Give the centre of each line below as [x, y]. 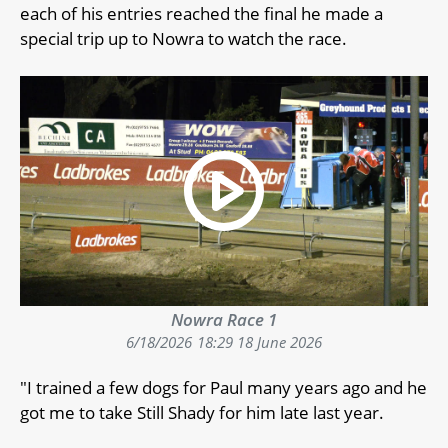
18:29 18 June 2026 [259, 341]
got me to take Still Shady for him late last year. [202, 412]
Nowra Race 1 [224, 319]
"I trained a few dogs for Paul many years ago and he [223, 387]
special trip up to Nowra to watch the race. [183, 39]
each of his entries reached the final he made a [201, 14]
